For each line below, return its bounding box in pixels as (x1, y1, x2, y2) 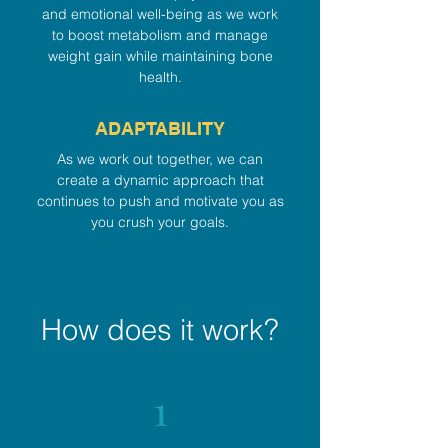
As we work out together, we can (57, 150, 263, 168)
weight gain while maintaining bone (47, 47, 273, 65)
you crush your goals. (91, 213, 229, 231)
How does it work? (41, 312, 279, 347)
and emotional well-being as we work (42, 5, 278, 23)
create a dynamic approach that (56, 171, 264, 189)
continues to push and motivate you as (36, 192, 284, 210)
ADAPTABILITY (95, 118, 225, 139)
